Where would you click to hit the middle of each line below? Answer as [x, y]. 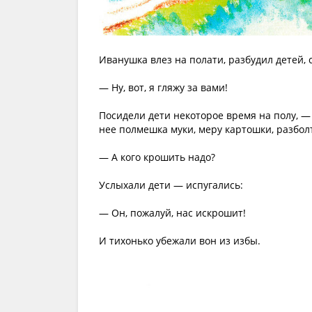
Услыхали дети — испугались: [171, 185]
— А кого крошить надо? [157, 157]
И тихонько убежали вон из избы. [180, 241]
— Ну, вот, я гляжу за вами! [163, 88]
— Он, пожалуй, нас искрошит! [172, 213]
